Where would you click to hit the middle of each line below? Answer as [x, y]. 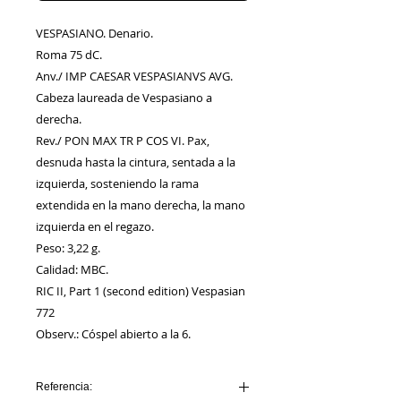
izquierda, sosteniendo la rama [117, 184]
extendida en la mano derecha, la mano [141, 205]
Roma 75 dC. [69, 55]
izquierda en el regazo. [95, 227]
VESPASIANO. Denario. [94, 34]
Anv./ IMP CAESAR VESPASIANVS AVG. [134, 77]
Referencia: [64, 387]
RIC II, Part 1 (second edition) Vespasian [141, 291]
